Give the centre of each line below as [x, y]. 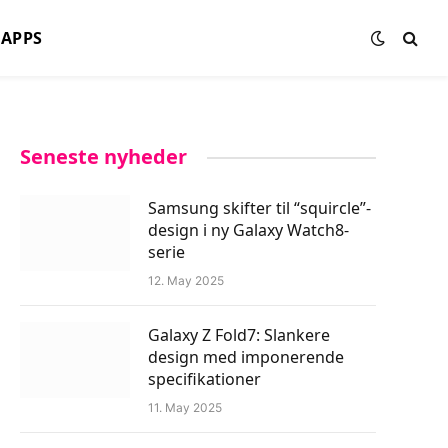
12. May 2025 [186, 280]
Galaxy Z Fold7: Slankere [239, 335]
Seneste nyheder [103, 156]
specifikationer [204, 379]
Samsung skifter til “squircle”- [259, 208]
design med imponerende [246, 357]
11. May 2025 [185, 407]
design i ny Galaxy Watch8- [248, 230]
